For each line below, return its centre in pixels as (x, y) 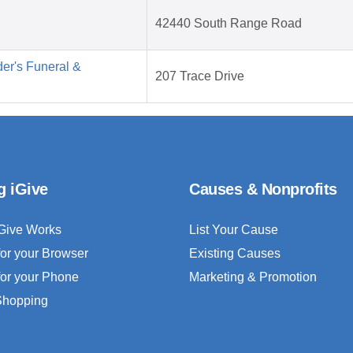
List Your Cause (234, 230)
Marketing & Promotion (253, 277)
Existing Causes (235, 254)
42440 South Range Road (229, 24)
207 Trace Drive (200, 76)
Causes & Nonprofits (263, 190)
